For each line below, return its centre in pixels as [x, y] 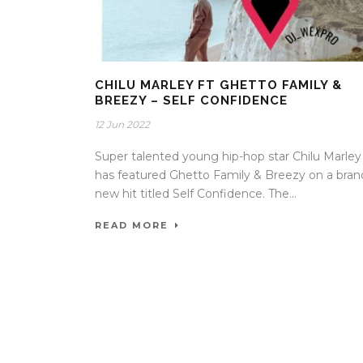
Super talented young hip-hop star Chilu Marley [228, 157]
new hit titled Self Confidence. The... [196, 194]
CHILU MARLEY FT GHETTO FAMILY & [218, 85]
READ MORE [132, 226]
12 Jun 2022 [122, 125]
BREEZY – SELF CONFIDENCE [191, 101]
